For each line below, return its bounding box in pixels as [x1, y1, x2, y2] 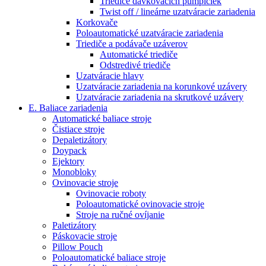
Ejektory [52, 156, 84, 166]
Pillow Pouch [52, 241, 103, 252]
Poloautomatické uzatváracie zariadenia [76, 27, 223, 38]
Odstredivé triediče [100, 59, 170, 70]
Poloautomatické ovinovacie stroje [76, 198, 204, 209]
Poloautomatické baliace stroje [52, 252, 166, 262]
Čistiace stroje [52, 123, 104, 134]
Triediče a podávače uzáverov [76, 38, 188, 49]
